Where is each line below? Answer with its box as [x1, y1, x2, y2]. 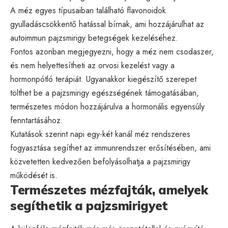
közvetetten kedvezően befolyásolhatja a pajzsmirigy [10, 155, 190, 167]
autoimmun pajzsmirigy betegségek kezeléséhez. [10, 32, 178, 44]
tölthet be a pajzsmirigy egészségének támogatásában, [10, 87, 199, 99]
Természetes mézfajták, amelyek [10, 182, 208, 197]
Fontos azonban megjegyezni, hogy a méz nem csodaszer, [10, 45, 214, 58]
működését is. [10, 169, 58, 181]
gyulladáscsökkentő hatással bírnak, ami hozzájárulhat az [10, 18, 204, 30]
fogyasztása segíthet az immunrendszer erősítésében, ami [10, 141, 211, 154]
